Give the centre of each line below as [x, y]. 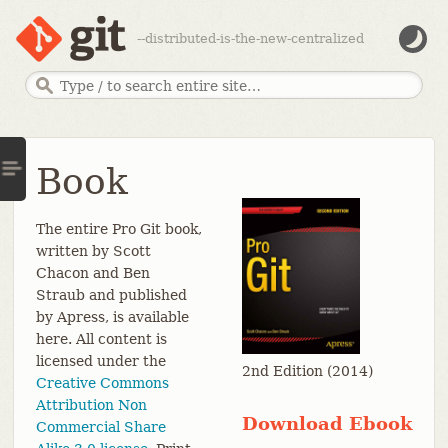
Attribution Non [91, 405]
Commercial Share [100, 427]
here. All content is [101, 339]
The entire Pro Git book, [118, 229]
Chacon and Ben [92, 273]
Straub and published [111, 295]
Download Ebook [327, 423]
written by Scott [93, 251]
